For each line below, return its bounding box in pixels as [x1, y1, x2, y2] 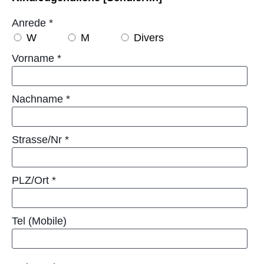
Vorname [12, 52, 57, 64]
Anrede [12, 16, 49, 29]
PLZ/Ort [12, 174, 52, 186]
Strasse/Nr [12, 133, 65, 146]
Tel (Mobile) [12, 214, 67, 227]
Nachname [12, 93, 66, 105]
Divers [134, 31, 164, 44]
